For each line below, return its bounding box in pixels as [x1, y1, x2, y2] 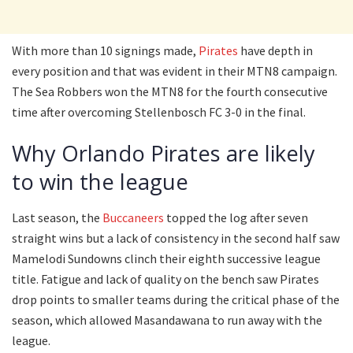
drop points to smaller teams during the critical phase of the [12, 291, 340, 307]
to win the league [12, 167, 188, 197]
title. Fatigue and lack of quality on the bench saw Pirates [12, 270, 319, 287]
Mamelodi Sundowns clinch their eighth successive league [12, 250, 321, 266]
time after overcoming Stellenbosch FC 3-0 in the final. [12, 103, 306, 120]
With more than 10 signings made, [12, 42, 199, 58]
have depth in [240, 42, 313, 58]
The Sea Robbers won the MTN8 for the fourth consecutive [12, 83, 328, 99]
